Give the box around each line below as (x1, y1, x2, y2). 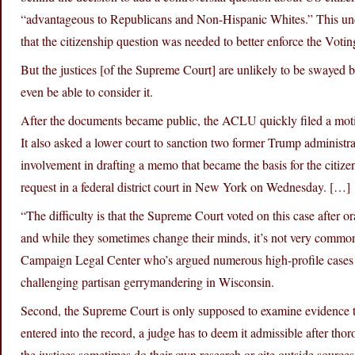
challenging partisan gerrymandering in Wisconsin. (21, 273, 274, 291)
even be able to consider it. (21, 83, 153, 101)
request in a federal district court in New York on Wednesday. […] (21, 178, 350, 196)
